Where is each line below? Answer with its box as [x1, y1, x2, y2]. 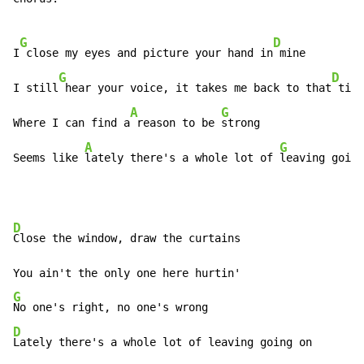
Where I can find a [13, 116, 130, 130]
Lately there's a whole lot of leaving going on [13, 336, 312, 349]
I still [13, 81, 58, 95]
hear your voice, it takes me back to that [58, 81, 331, 95]
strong [221, 116, 260, 130]
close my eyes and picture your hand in [19, 46, 273, 60]
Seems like [13, 151, 84, 165]
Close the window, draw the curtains [13, 232, 240, 245]
